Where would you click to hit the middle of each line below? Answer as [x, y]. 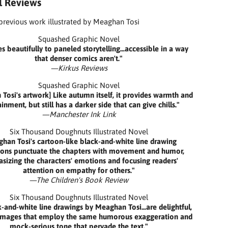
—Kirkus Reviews [79, 68]
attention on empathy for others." [79, 170]
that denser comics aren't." [79, 58]
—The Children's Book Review [79, 180]
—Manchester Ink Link [79, 114]
